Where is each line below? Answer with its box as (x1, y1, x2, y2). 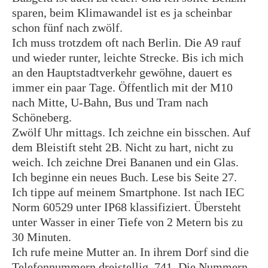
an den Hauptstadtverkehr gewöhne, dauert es (12, 66, 232, 79)
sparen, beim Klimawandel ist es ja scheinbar (12, 6, 232, 19)
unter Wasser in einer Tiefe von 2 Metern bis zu (12, 215, 243, 229)
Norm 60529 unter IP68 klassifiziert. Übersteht (12, 200, 241, 214)
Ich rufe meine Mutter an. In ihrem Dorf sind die (12, 245, 249, 258)
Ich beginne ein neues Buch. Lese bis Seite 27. (12, 170, 237, 184)
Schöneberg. (12, 111, 72, 124)
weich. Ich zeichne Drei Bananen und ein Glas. (12, 156, 239, 169)
